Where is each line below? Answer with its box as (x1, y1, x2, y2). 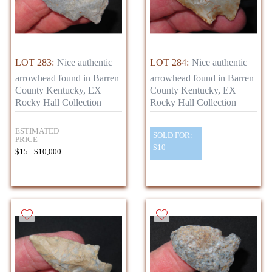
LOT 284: (150, 56, 189, 67)
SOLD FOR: (153, 131, 192, 140)
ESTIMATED (15, 126, 59, 136)
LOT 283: (15, 56, 54, 67)
